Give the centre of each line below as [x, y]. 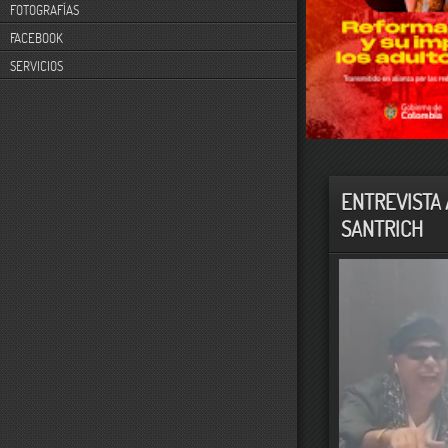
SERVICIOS [36, 66]
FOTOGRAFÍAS [44, 10]
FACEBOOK [36, 38]
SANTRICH [382, 228]
